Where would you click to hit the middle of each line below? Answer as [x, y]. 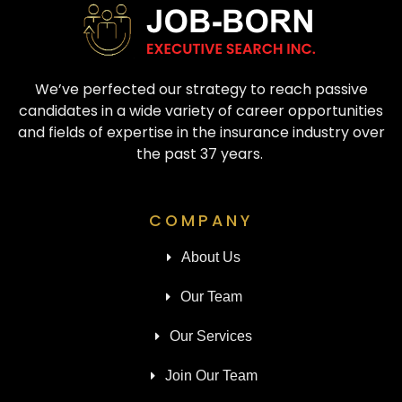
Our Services [211, 336]
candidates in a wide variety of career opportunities [201, 110]
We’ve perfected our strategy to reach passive [201, 89]
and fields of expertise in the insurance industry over [201, 132]
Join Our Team [211, 376]
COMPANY [201, 221]
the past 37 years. [201, 153]
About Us [211, 258]
